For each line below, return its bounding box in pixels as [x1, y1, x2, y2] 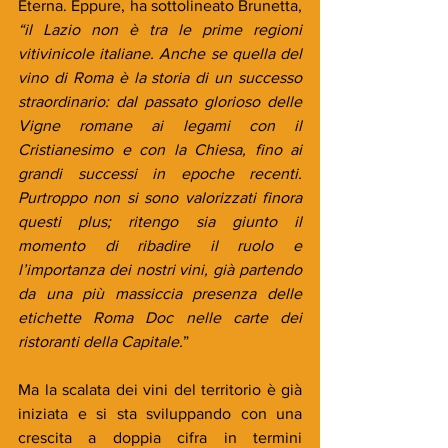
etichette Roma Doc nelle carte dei [18, 308, 302, 326]
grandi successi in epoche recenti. [18, 164, 302, 182]
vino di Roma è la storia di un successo [18, 68, 302, 86]
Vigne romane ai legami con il [18, 116, 302, 134]
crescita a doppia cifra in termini [18, 428, 302, 446]
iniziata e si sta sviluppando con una [18, 404, 302, 422]
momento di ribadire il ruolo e [18, 236, 302, 254]
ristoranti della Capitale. [18, 332, 183, 350]
